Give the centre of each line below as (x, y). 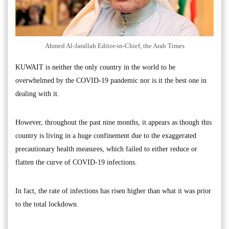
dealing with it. (37, 94)
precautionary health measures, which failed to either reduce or (106, 149)
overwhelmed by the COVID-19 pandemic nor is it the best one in (111, 81)
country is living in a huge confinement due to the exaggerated (106, 136)
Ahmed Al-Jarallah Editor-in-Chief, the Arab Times (114, 46)
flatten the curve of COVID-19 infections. (76, 163)
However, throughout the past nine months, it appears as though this (113, 123)
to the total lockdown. (47, 204)
